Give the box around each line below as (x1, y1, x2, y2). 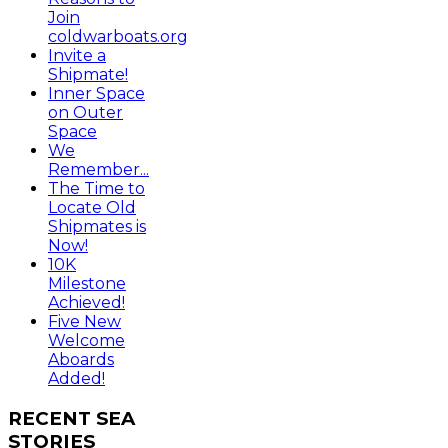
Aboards (48, 349, 114, 369)
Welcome (48, 330, 125, 350)
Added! (48, 368, 105, 388)
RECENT (8, 406, 96, 430)
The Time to (48, 178, 145, 198)
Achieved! (48, 292, 125, 312)
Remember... (48, 159, 149, 179)
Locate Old (48, 197, 136, 217)
